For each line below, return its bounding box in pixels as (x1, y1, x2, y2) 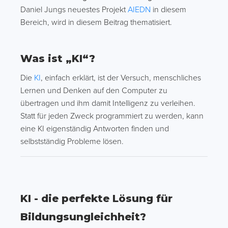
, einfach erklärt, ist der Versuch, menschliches (41, 73, 201, 83)
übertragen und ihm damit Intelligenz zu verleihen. (20, 98, 195, 108)
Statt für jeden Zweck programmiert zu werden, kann (20, 111, 204, 121)
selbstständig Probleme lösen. (20, 136, 124, 147)
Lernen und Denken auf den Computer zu (20, 85, 167, 96)
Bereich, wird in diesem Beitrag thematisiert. (20, 17, 172, 27)
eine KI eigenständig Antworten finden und (20, 124, 169, 134)
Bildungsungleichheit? (20, 211, 146, 223)
